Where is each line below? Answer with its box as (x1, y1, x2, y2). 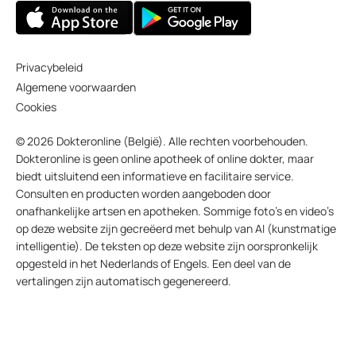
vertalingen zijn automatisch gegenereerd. (16, 273, 231, 289)
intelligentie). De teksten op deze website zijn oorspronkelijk (16, 238, 318, 254)
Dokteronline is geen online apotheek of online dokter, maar (16, 151, 314, 167)
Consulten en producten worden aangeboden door (16, 186, 271, 202)
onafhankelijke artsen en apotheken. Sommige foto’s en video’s (16, 203, 334, 219)
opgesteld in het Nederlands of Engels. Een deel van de (16, 256, 291, 272)
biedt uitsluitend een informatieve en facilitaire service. (16, 168, 294, 184)
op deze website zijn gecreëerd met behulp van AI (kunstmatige (16, 221, 336, 237)
